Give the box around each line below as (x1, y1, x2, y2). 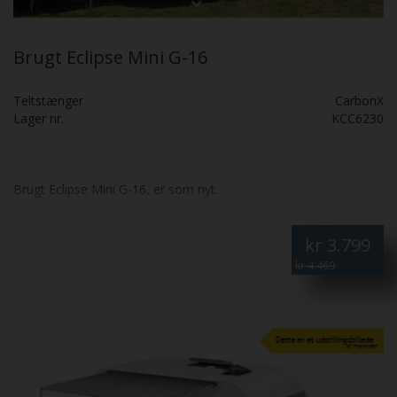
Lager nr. (13, 109, 64, 127)
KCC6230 (331, 109, 384, 127)
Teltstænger (13, 91, 83, 109)
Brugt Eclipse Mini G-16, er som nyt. (13, 180, 218, 198)
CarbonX (335, 91, 384, 109)
